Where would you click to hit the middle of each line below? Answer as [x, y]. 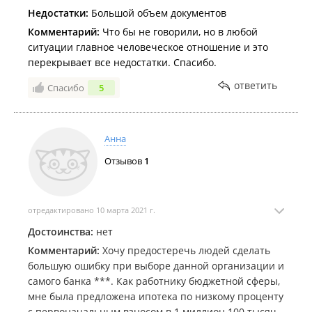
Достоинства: [61, 232]
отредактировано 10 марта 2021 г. [92, 210]
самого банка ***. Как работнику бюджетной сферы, [154, 281]
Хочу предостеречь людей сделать [185, 250]
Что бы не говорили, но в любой [179, 32]
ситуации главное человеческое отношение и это [148, 47]
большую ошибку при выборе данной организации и [156, 266]
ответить [256, 85]
